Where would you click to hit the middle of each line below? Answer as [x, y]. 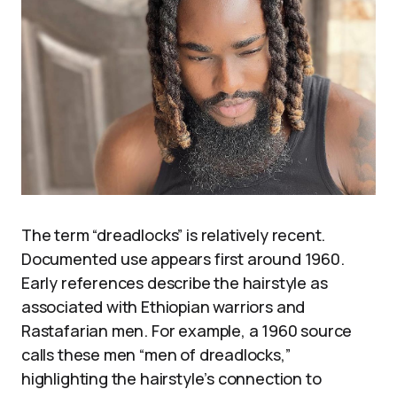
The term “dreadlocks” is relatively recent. [174, 234]
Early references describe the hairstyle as [175, 282]
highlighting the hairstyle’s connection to [171, 378]
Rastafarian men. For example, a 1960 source [187, 330]
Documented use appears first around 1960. [183, 258]
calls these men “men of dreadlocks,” [156, 354]
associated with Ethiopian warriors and [163, 306]
